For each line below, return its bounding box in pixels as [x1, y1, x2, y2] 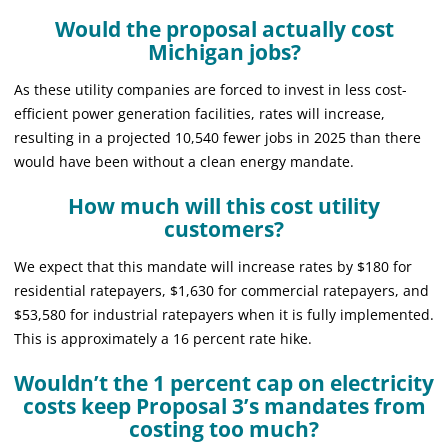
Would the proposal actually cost [54, 14, 394, 43]
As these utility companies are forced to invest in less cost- [14, 79, 407, 99]
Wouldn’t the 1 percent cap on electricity [14, 368, 434, 397]
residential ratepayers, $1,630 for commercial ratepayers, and [14, 280, 429, 300]
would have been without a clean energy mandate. [14, 151, 354, 171]
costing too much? [129, 414, 319, 443]
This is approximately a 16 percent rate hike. [14, 328, 312, 348]
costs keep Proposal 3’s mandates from [22, 391, 426, 420]
